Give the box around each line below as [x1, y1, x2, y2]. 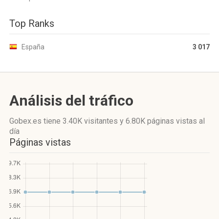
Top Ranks [9, 18, 54, 29]
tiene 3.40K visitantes [44, 116, 118, 126]
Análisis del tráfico [9, 92, 133, 109]
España [22, 43, 44, 51]
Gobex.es [9, 116, 44, 126]
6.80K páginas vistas [126, 116, 197, 126]
